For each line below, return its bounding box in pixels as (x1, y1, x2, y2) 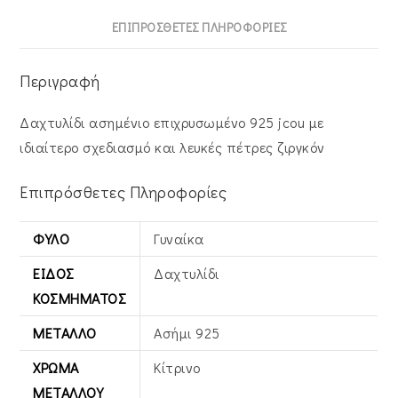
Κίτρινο (154, 358, 201, 377)
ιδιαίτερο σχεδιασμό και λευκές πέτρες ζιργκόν (20, 138, 325, 156)
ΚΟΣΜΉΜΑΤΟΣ (33, 289, 127, 307)
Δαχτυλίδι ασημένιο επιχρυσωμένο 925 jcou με (20, 113, 324, 131)
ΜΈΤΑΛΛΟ (33, 323, 97, 342)
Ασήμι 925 (154, 323, 220, 342)
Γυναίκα (154, 229, 204, 248)
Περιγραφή (20, 70, 100, 92)
